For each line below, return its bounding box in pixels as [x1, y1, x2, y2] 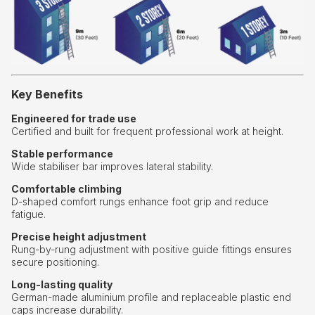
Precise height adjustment [11, 231, 146, 243]
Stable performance [11, 148, 113, 160]
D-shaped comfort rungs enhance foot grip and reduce [11, 195, 269, 208]
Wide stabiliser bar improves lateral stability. [11, 160, 213, 173]
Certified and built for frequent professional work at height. [11, 125, 283, 138]
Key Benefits [11, 87, 83, 102]
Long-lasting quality [11, 278, 112, 291]
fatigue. [11, 208, 46, 221]
